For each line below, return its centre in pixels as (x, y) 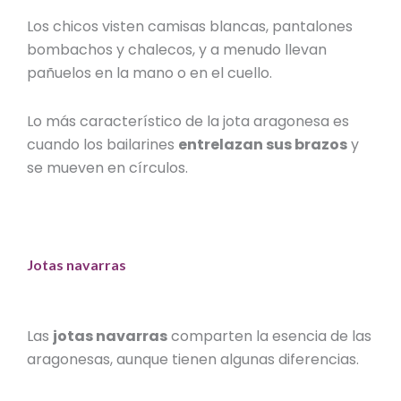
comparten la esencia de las (272, 336)
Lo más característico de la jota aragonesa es (188, 121)
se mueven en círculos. (108, 167)
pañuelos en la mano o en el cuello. (150, 73)
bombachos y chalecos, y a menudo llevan (177, 49)
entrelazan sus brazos (263, 144)
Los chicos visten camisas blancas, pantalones (190, 26)
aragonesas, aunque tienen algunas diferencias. (193, 359)
